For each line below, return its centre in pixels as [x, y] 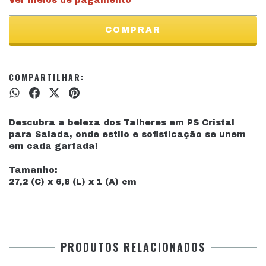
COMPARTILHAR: [47, 77]
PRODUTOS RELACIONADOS [133, 247]
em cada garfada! [53, 147]
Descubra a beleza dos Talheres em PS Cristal [122, 123]
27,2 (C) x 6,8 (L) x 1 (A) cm [73, 182]
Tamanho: [33, 170]
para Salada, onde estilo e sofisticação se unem [127, 135]
